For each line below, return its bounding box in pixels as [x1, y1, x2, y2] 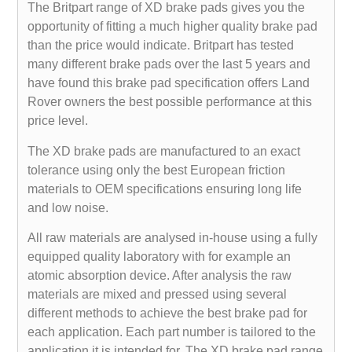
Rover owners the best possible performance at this [27, 95, 313, 109]
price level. [27, 114, 89, 128]
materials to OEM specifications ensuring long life [27, 181, 302, 196]
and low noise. [27, 200, 109, 214]
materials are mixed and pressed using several [27, 288, 288, 302]
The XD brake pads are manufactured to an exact [27, 144, 301, 158]
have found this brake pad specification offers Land [27, 76, 310, 90]
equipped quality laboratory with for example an [27, 250, 291, 264]
